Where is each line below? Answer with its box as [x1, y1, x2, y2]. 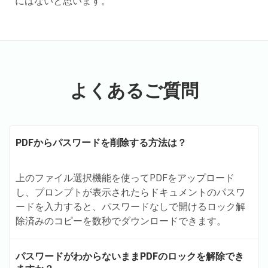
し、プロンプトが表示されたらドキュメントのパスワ [16, 186, 245, 199]
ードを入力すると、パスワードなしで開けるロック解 [16, 200, 245, 213]
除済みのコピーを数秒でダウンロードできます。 [16, 215, 226, 227]
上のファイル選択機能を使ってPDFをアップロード [16, 172, 234, 184]
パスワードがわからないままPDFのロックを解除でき [16, 250, 244, 263]
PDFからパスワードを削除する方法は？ [16, 136, 187, 149]
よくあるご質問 [69, 78, 199, 102]
